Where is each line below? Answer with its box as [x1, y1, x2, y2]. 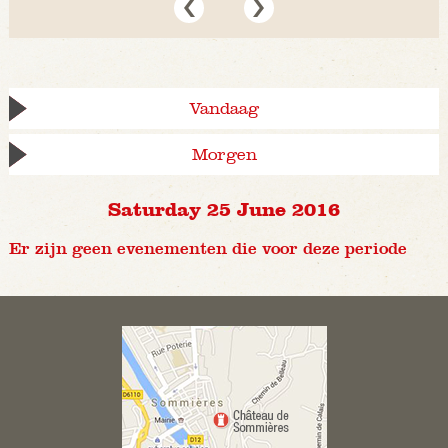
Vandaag [189, 99, 259, 119]
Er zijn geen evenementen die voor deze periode [8, 239, 407, 259]
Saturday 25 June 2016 [108, 197, 340, 220]
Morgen [191, 145, 257, 165]
